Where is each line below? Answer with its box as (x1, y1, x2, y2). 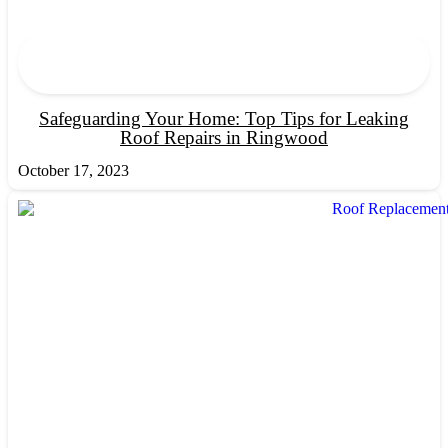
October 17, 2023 (18, 162, 129, 180)
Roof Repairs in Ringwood (120, 127, 328, 149)
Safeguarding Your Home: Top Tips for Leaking (39, 108, 409, 130)
